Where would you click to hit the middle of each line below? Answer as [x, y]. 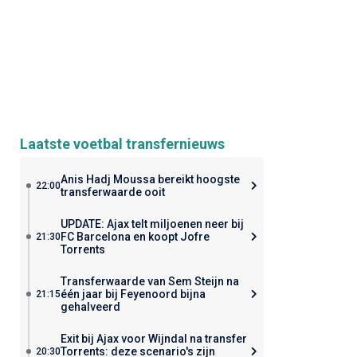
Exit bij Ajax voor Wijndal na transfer [153, 339]
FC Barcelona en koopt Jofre [135, 237]
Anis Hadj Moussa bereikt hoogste [150, 179]
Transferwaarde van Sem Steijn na [149, 281]
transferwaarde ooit [112, 192]
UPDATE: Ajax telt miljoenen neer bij [152, 224]
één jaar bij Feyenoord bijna [133, 294]
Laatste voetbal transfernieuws [122, 144]
